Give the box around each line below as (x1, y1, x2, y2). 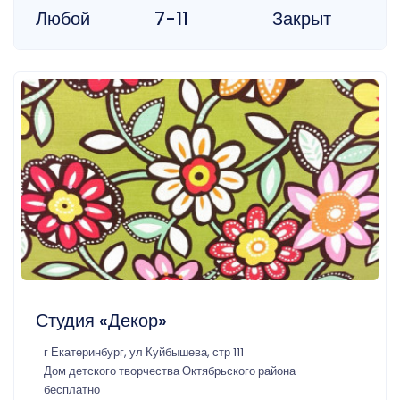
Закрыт (272, 5, 332, 31)
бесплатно (44, 381, 100, 397)
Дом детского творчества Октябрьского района (44, 362, 296, 379)
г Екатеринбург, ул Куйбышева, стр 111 (44, 344, 244, 360)
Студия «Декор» (36, 307, 167, 333)
